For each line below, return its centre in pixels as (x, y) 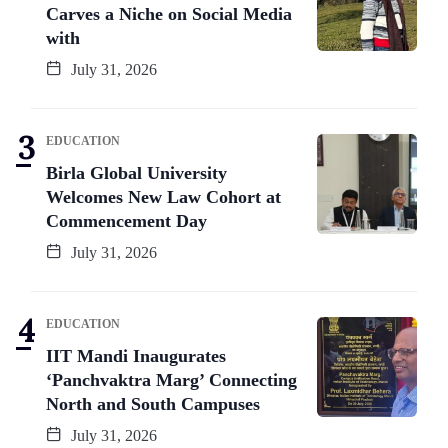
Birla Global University (136, 173)
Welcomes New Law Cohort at (163, 197)
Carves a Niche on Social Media (169, 14)
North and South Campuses (153, 404)
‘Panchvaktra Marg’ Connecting (171, 380)
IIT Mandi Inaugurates (136, 356)
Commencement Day (126, 221)
